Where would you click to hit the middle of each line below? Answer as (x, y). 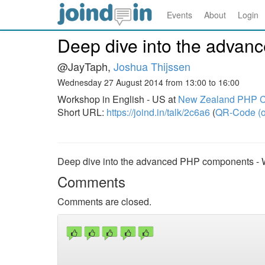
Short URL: (82, 112)
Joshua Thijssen (152, 66)
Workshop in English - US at (118, 99)
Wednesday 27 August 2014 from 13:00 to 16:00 (148, 82)
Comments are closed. (104, 201)
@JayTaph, (85, 66)
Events (180, 15)
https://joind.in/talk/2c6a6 (158, 112)
